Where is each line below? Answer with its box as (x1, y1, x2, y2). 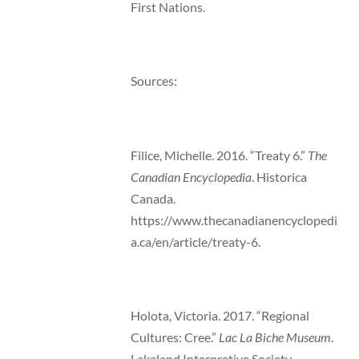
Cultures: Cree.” (130, 329, 219, 345)
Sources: (130, 73, 177, 89)
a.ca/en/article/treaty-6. (130, 233, 260, 249)
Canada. (130, 190, 175, 206)
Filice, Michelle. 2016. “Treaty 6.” (130, 147, 308, 163)
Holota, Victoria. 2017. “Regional (130, 308, 309, 324)
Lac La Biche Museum (218, 329, 331, 345)
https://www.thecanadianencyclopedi (130, 212, 337, 228)
